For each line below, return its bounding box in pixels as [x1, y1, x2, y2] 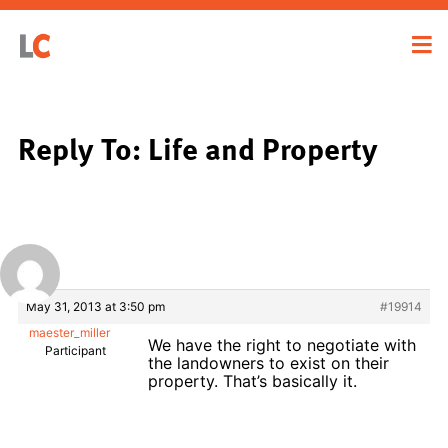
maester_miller [29, 324, 110, 340]
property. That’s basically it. [148, 370, 357, 391]
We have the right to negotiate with [148, 334, 416, 355]
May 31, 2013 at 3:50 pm [26, 298, 165, 314]
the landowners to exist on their [148, 352, 389, 373]
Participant [45, 342, 106, 358]
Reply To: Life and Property [18, 124, 378, 171]
